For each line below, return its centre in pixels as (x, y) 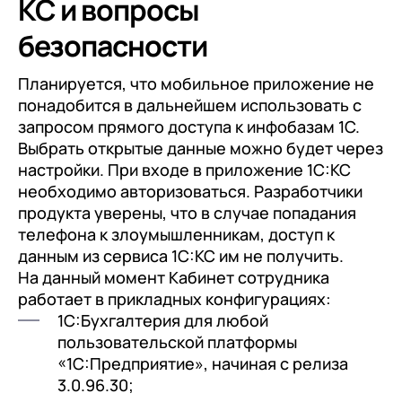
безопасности (113, 45)
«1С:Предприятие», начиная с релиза (203, 363)
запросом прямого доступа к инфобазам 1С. (189, 126)
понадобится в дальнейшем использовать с (190, 105)
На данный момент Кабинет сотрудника (174, 277)
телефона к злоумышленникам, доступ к (176, 234)
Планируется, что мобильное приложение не (196, 83)
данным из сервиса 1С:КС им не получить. (181, 255)
